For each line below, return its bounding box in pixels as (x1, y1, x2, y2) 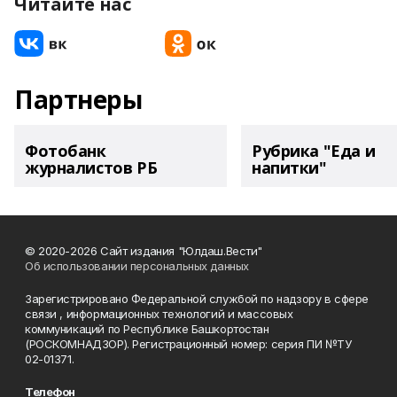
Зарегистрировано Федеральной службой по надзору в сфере (25, 292, 369, 306)
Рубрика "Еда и (252, 140, 376, 161)
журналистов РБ (25, 157, 158, 178)
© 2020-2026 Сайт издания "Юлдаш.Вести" (25, 244, 263, 258)
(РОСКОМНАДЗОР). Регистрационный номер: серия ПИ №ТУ (25, 337, 352, 351)
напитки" (252, 157, 327, 178)
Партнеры (14, 82, 143, 116)
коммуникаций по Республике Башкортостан (25, 322, 269, 336)
